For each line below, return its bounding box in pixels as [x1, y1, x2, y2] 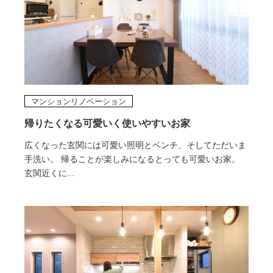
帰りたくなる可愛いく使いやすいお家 [24, 118, 190, 129]
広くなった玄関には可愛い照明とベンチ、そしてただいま [24, 140, 246, 150]
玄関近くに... [24, 168, 74, 178]
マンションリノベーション [30, 96, 126, 106]
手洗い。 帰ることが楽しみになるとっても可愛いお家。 [24, 154, 240, 164]
